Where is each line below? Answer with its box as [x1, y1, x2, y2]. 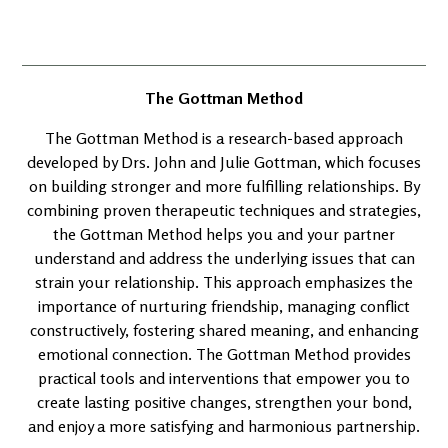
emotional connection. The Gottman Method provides [37, 344, 411, 364]
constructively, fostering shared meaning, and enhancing [29, 320, 419, 340]
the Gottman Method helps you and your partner [53, 224, 395, 244]
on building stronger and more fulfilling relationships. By [28, 176, 420, 196]
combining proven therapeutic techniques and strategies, [27, 200, 421, 220]
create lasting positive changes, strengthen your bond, [36, 392, 412, 412]
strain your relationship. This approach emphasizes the [35, 272, 413, 292]
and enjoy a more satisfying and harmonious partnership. [28, 416, 420, 436]
